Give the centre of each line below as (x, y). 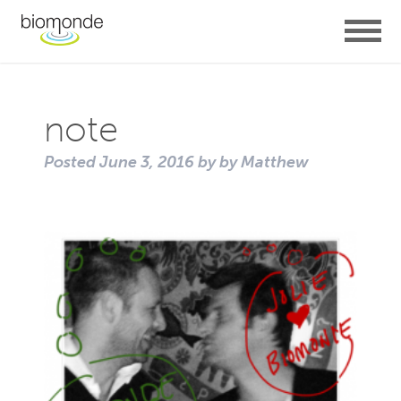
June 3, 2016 (147, 162)
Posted (72, 162)
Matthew (275, 162)
